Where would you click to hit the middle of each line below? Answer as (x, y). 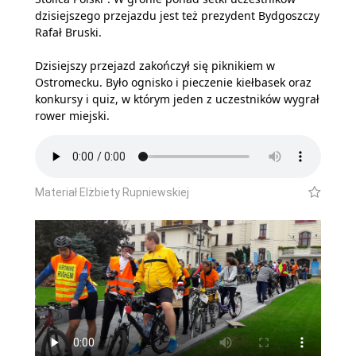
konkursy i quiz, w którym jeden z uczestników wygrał (177, 99)
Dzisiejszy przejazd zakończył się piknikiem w (155, 66)
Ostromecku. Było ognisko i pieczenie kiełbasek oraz (173, 83)
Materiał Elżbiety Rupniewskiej (112, 192)
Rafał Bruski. (68, 33)
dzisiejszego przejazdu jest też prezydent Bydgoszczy (177, 16)
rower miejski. (72, 116)
